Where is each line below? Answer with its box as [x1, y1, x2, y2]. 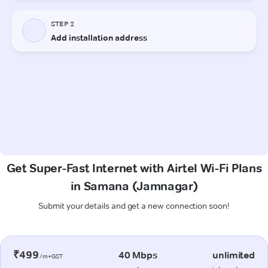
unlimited [212, 249, 255, 261]
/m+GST [38, 252, 63, 260]
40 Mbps [118, 249, 157, 261]
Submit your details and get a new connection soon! [38, 200, 230, 211]
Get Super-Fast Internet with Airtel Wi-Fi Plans [6, 160, 262, 175]
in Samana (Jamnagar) [70, 178, 198, 193]
